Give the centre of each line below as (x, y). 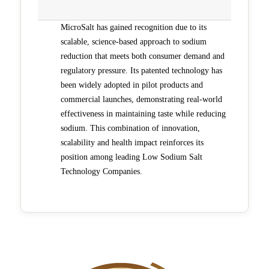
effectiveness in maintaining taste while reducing (143, 113)
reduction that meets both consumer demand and (143, 56)
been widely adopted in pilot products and (132, 85)
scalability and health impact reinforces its (132, 142)
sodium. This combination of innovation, (130, 128)
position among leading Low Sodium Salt (131, 157)
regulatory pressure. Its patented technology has (141, 70)
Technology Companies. (101, 171)
